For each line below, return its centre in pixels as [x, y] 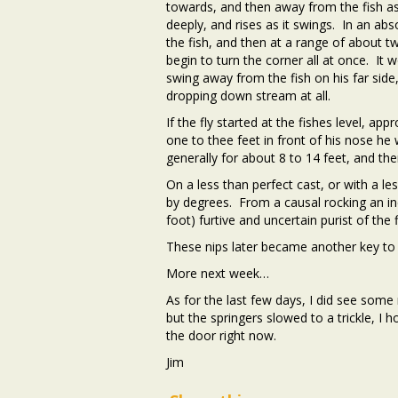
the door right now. [221, 335]
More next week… [218, 273]
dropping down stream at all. [248, 95]
